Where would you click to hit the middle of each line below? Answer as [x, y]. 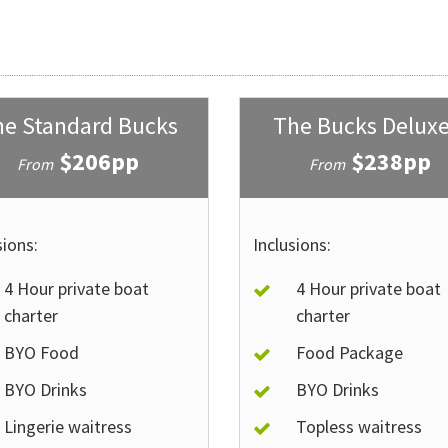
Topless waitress [359, 426]
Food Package [350, 352]
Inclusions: [291, 244]
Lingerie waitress [67, 426]
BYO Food [41, 352]
